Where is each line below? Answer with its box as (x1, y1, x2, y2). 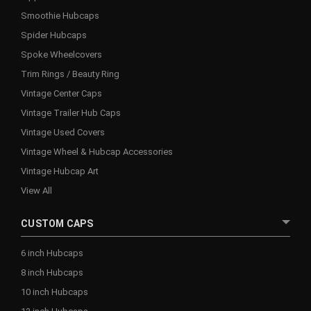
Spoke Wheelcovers (21, 49, 102, 60)
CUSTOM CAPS (21, 217, 93, 229)
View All (21, 185, 52, 196)
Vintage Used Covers (21, 126, 105, 137)
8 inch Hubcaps (21, 267, 83, 278)
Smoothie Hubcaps (21, 10, 99, 21)
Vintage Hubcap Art (21, 165, 99, 176)
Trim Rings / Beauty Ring (21, 68, 119, 79)
